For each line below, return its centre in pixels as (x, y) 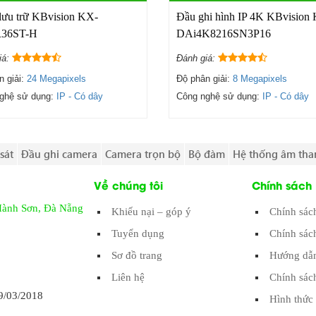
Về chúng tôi (129, 185)
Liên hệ (128, 278)
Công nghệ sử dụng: (219, 97)
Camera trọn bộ (142, 154)
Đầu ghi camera (59, 154)
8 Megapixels (260, 79)
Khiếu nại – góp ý (152, 212)
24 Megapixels (56, 79)
